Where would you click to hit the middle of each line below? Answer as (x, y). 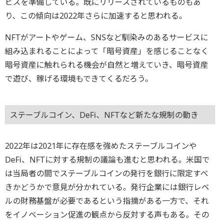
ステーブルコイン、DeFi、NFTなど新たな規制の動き (104, 115)
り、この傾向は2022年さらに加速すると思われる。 (96, 15)
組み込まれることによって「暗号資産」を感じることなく (107, 51)
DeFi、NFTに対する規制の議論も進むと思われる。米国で (107, 159)
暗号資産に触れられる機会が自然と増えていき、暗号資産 (107, 65)
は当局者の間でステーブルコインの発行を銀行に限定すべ (107, 173)
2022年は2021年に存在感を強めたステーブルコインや (101, 146)
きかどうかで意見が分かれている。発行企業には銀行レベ (107, 187)
